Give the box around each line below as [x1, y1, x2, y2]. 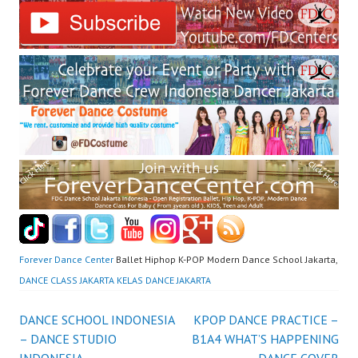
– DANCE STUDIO [19, 331, 117, 348]
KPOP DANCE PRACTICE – [193, 312, 339, 328]
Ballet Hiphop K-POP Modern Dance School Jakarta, [113, 253, 337, 266]
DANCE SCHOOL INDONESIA [19, 312, 174, 328]
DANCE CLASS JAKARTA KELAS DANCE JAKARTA [19, 274, 211, 287]
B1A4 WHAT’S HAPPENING [192, 331, 339, 348]
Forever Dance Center [19, 253, 113, 266]
